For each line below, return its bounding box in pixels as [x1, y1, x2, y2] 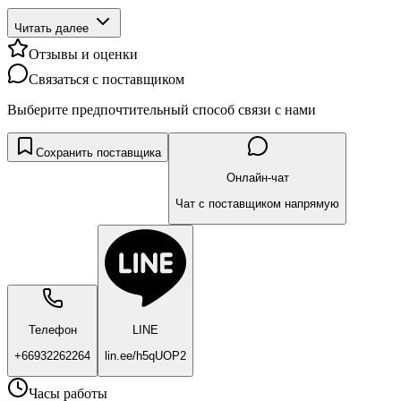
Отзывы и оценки [29, 46, 138, 62]
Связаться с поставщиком [29, 71, 184, 87]
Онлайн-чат [226, 171, 289, 185]
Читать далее [14, 21, 89, 35]
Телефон [28, 323, 77, 337]
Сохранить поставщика [36, 145, 161, 159]
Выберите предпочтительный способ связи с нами [7, 101, 316, 117]
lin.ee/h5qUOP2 [105, 348, 186, 363]
